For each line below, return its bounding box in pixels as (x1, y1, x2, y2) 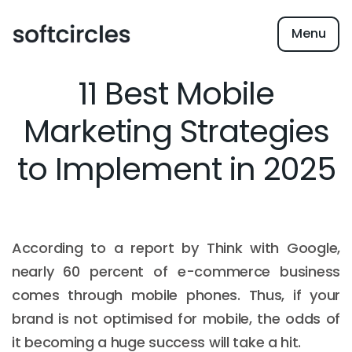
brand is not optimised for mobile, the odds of (12, 309, 340, 328)
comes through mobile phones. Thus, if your (12, 285, 340, 305)
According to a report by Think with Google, (12, 238, 340, 258)
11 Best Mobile (78, 71, 274, 115)
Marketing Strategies (23, 109, 329, 153)
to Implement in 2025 (16, 147, 335, 191)
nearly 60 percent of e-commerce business (12, 262, 340, 281)
